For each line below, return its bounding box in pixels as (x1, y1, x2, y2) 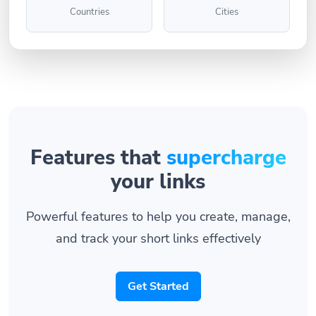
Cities (215, 6, 238, 18)
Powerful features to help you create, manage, (25, 207, 291, 225)
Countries (69, 6, 109, 18)
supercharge (166, 144, 286, 171)
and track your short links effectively (55, 229, 261, 247)
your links (111, 168, 205, 195)
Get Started (127, 279, 189, 294)
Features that (30, 144, 166, 171)
